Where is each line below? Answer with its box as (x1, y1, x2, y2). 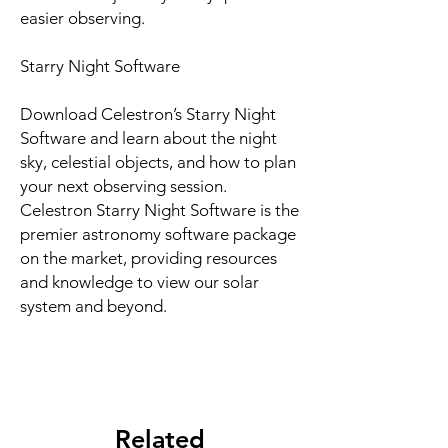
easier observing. (20, 7, 145, 28)
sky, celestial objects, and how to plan (20, 151, 296, 172)
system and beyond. (20, 295, 171, 316)
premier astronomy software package (20, 223, 296, 244)
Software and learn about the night (20, 127, 277, 148)
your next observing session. (20, 175, 227, 196)
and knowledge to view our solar (20, 271, 259, 292)
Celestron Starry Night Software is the (20, 199, 299, 220)
